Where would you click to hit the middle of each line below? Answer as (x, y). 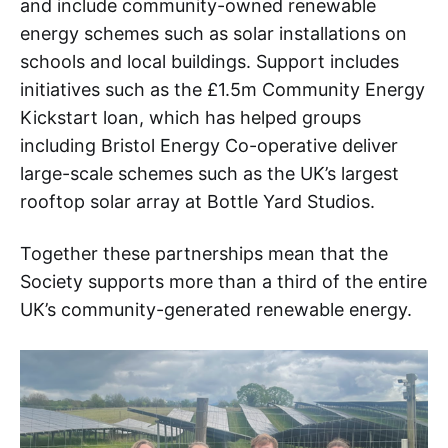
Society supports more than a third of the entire (223, 281)
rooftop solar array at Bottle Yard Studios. (197, 201)
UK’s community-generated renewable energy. (216, 309)
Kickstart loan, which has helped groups (190, 117)
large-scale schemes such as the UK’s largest (209, 173)
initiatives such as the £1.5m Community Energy (222, 89)
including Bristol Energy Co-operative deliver (209, 145)
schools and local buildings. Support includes (209, 61)
